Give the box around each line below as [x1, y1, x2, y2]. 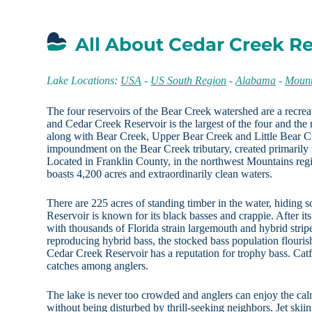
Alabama [235, 75, 276, 87]
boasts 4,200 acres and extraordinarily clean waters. [47, 168, 273, 180]
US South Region [150, 75, 227, 87]
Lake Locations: [47, 75, 121, 87]
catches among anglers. [47, 260, 149, 272]
